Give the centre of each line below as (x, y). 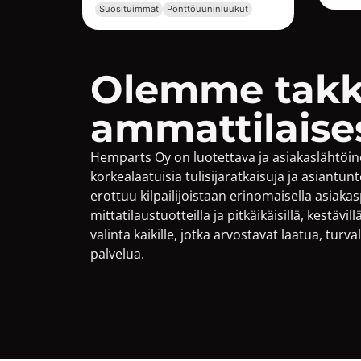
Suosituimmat (129, 9)
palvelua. (117, 253)
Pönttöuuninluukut (208, 9)
